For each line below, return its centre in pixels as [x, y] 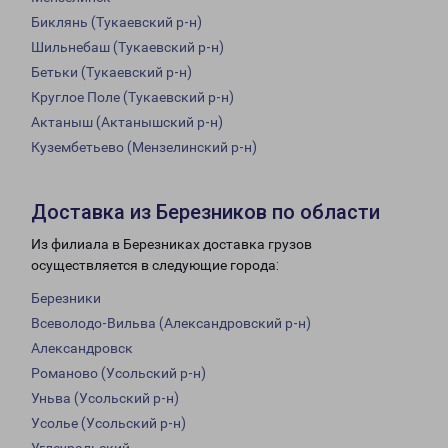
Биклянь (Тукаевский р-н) [116, 22]
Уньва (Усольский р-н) [105, 398]
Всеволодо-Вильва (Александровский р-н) [171, 323]
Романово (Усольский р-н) [118, 373]
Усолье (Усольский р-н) [108, 423]
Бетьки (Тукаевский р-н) [111, 72]
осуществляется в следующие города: [155, 265]
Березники [66, 298]
